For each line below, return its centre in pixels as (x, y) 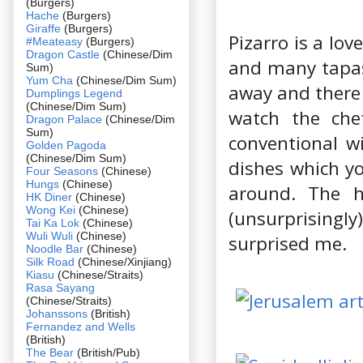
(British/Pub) (107, 352)
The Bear (50, 352)
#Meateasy (54, 41)
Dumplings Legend (74, 93)
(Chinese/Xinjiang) (123, 261)
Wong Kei (51, 209)
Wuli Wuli (49, 235)
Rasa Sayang (60, 287)
